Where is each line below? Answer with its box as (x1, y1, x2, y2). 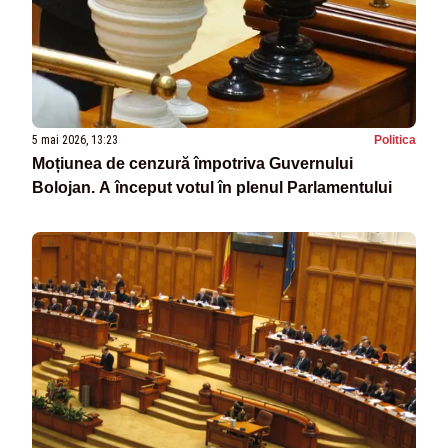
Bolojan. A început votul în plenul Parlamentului (32, 178, 392, 196)
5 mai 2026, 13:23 (32, 132, 118, 147)
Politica (374, 132, 416, 147)
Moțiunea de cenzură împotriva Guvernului (32, 154, 353, 172)
